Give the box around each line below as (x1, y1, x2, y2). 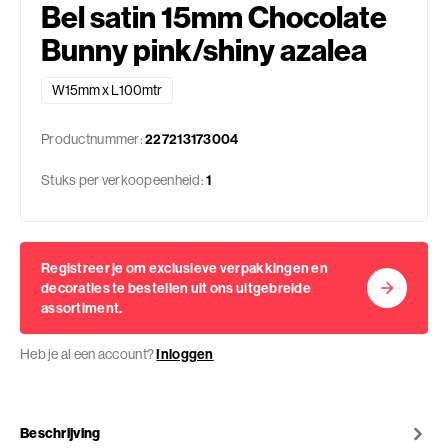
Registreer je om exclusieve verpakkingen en (41, 259, 329, 277)
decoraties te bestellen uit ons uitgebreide (41, 279, 312, 297)
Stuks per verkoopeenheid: (41, 171, 204, 189)
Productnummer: (41, 130, 146, 148)
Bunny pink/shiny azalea (41, 31, 367, 69)
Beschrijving (20, 423, 101, 442)
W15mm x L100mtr (52, 81, 162, 99)
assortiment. (41, 299, 123, 317)
